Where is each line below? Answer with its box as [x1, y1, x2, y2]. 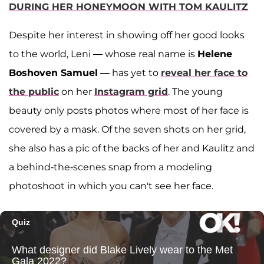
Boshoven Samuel [9, 67, 98, 78]
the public [9, 85, 59, 97]
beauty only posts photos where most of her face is [9, 104, 249, 116]
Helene [197, 48, 232, 60]
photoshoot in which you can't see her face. [9, 180, 213, 192]
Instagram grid [94, 85, 168, 97]
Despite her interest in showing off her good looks [9, 29, 245, 41]
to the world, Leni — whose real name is [9, 48, 197, 60]
